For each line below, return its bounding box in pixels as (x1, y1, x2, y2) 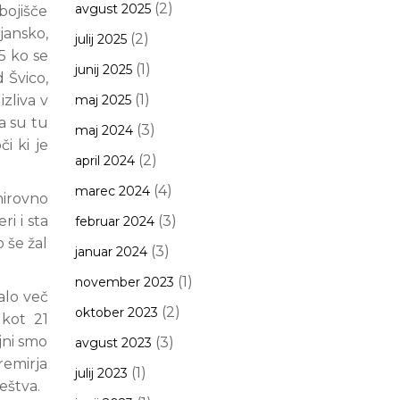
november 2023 (74, 274, 174, 290)
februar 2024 (74, 213, 154, 229)
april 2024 (74, 153, 135, 169)
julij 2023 (74, 365, 128, 381)
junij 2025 (74, 62, 132, 78)
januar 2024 (74, 244, 147, 260)
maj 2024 (74, 122, 133, 138)
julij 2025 (74, 31, 127, 47)
